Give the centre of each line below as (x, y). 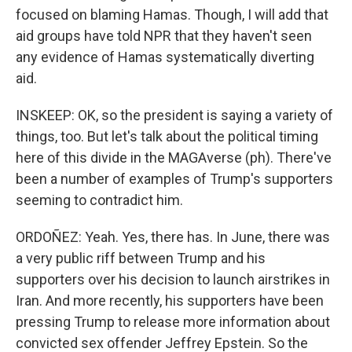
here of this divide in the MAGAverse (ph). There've (174, 158)
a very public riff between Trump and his (141, 258)
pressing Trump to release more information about (173, 322)
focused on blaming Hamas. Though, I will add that (172, 15)
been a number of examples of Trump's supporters (174, 179)
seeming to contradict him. (99, 200)
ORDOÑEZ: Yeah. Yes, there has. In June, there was (173, 237)
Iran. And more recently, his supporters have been (170, 301)
